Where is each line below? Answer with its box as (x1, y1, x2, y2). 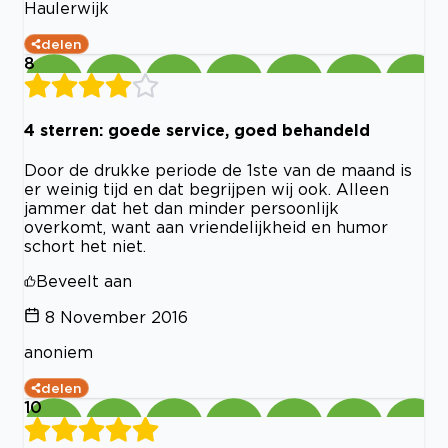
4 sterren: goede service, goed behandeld (24, 120, 370, 139)
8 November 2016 (45, 308, 188, 327)
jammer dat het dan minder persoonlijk (24, 199, 339, 218)
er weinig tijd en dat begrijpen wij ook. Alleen (24, 180, 389, 199)
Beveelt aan (36, 272, 132, 291)
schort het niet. (24, 237, 146, 256)
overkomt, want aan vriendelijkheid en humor (24, 218, 388, 237)
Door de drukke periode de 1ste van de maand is (24, 161, 412, 180)
